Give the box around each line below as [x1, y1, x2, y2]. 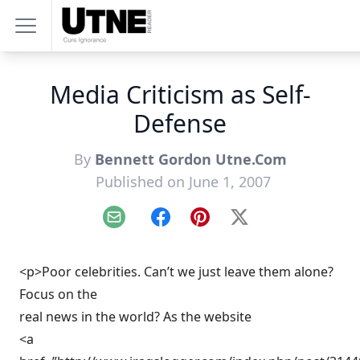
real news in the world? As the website [19, 308, 252, 325]
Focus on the [19, 285, 97, 303]
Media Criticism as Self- [49, 78, 311, 111]
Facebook [159, 216, 218, 235]
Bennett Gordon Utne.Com [94, 149, 287, 169]
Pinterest [198, 216, 254, 235]
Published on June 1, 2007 [96, 172, 271, 191]
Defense [133, 107, 227, 140]
